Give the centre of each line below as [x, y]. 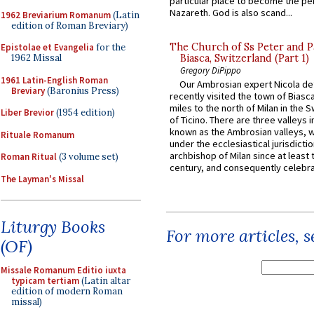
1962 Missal [36, 58]
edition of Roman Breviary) [70, 25]
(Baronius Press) [82, 90]
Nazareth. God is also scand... [231, 13]
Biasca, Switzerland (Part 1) [245, 59]
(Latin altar [105, 281]
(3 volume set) [88, 157]
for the [110, 47]
